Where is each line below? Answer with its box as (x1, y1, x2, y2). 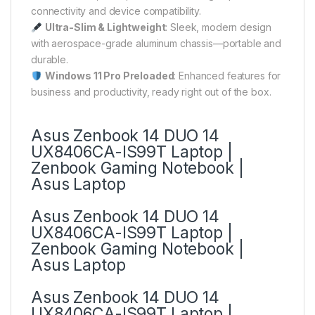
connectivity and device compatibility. (31, 5, 201, 18)
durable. (31, 53, 68, 66)
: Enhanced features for (174, 70, 281, 82)
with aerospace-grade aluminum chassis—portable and (31, 37, 281, 50)
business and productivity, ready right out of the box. (31, 86, 271, 98)
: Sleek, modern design (165, 21, 271, 34)
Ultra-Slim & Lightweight (44, 21, 166, 34)
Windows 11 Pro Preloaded (44, 70, 174, 82)
